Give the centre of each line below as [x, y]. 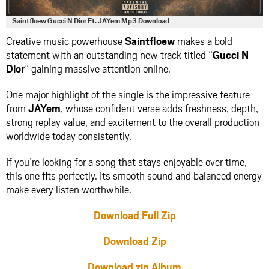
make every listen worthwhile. [69, 189]
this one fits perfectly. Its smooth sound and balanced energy [134, 175]
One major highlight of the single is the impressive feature [128, 94]
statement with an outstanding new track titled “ [109, 54]
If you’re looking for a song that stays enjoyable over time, [126, 161]
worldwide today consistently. [69, 135]
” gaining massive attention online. [98, 68]
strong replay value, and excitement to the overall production [133, 122]
